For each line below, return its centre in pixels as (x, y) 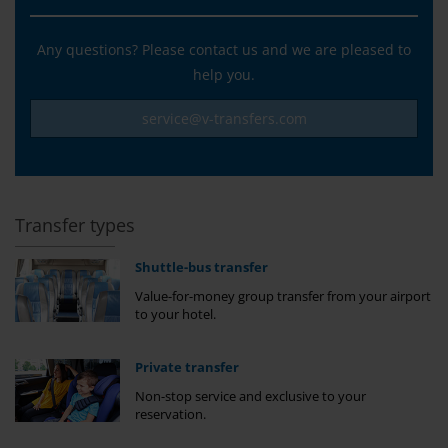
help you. (224, 74)
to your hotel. (175, 314)
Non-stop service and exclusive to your (250, 396)
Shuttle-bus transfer (201, 267)
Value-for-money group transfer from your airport (282, 296)
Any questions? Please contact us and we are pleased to (224, 49)
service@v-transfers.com (224, 118)
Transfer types (75, 225)
